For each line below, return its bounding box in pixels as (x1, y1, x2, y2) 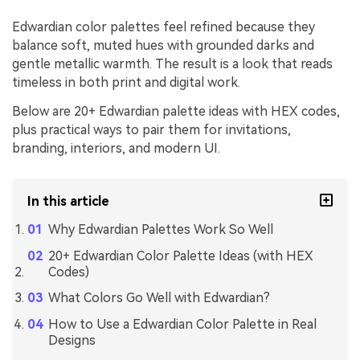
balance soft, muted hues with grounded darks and (12, 38, 314, 54)
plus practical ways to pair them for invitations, (12, 122, 291, 138)
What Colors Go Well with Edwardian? (47, 290, 270, 306)
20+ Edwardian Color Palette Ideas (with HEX (47, 247, 313, 264)
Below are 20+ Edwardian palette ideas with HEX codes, (12, 104, 340, 120)
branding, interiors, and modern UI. (12, 141, 220, 157)
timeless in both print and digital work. (12, 75, 240, 91)
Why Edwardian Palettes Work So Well (47, 221, 273, 237)
